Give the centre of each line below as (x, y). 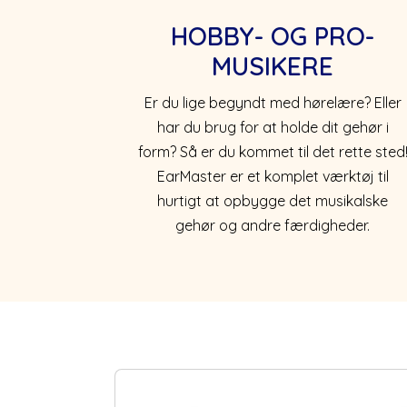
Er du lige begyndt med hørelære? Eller (273, 102)
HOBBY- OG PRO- (273, 35)
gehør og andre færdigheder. (273, 225)
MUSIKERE (273, 65)
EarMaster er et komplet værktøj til (273, 176)
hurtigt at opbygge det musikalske (273, 200)
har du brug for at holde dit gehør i (273, 127)
